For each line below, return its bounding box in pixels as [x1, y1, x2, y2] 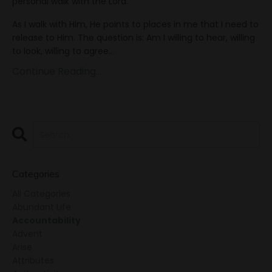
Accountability [12, 214, 81, 227]
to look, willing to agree [12, 45, 109, 58]
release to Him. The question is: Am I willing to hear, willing [12, 32, 255, 44]
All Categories [12, 188, 70, 200]
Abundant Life [12, 201, 71, 214]
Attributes [12, 254, 54, 267]
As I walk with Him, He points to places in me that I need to [12, 18, 259, 31]
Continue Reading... [12, 64, 101, 79]
